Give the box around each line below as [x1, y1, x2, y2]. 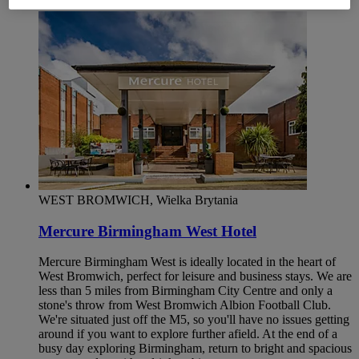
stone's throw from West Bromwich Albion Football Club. [38, 298, 331, 313]
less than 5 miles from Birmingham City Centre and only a [38, 284, 333, 298]
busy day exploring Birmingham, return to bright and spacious [38, 341, 352, 356]
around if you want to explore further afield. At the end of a [38, 327, 337, 341]
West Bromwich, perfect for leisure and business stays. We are [38, 269, 352, 284]
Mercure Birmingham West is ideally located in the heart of [38, 255, 336, 269]
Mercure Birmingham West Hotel [38, 222, 256, 240]
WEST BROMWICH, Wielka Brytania [38, 193, 238, 207]
